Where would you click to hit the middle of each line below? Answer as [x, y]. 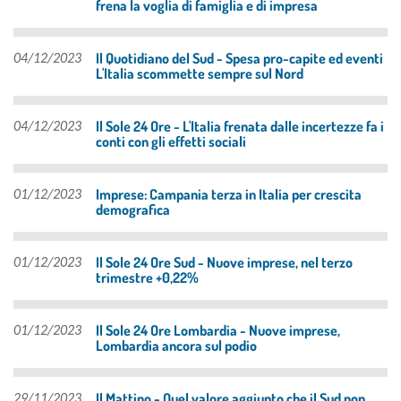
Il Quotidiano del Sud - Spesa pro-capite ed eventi [239, 58]
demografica [133, 209]
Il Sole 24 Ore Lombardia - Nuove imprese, [218, 330]
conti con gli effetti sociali [171, 141]
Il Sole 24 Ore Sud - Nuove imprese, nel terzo [224, 262]
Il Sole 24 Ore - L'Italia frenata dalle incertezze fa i [240, 126]
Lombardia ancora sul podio [176, 345]
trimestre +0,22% [147, 277]
